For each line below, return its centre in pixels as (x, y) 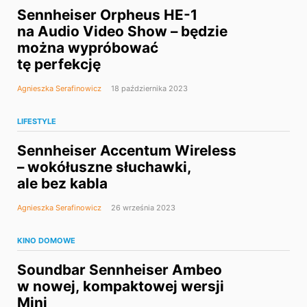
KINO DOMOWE (46, 241)
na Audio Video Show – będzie (122, 32)
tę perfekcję (59, 64)
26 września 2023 (142, 208)
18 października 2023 (148, 89)
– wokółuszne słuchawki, (104, 167)
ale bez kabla (62, 184)
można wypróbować (88, 48)
